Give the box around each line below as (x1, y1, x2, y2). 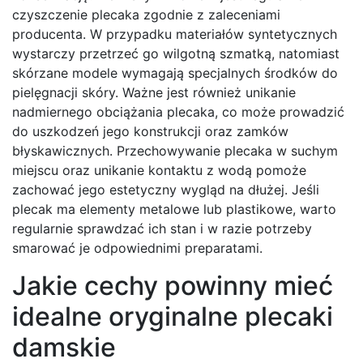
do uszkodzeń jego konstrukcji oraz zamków (12, 123, 288, 140)
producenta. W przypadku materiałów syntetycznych (12, 26, 337, 43)
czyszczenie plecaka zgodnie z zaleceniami (12, 6, 280, 23)
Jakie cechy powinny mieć (12, 270, 333, 302)
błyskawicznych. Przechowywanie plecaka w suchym (12, 143, 338, 160)
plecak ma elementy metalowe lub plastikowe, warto (12, 201, 336, 218)
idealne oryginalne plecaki (12, 301, 333, 333)
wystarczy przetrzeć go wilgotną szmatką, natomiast (12, 45, 340, 62)
